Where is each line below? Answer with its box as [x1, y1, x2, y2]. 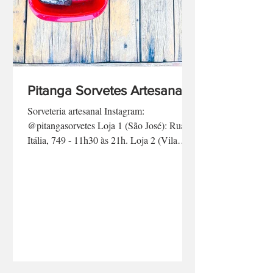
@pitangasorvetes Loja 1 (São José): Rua [27, 146, 185, 159]
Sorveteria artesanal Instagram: [27, 132, 144, 144]
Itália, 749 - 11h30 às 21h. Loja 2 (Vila [27, 161, 74, 174]
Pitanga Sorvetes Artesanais [27, 111, 191, 125]
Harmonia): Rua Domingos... [27, 175, 140, 188]
